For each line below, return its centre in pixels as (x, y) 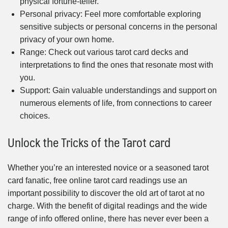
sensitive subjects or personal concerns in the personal (119, 26)
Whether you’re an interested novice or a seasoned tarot (108, 168)
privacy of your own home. (67, 39)
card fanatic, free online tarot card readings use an (97, 181)
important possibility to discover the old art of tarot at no (106, 193)
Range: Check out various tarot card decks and (104, 52)
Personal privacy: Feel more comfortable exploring (110, 14)
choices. (35, 116)
